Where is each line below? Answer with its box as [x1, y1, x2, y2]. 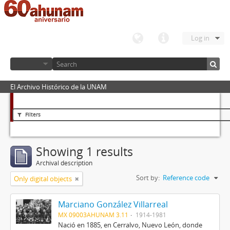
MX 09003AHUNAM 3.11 [57, 210, 128, 219]
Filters [24, 111, 41, 118]
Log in [191, 33, 209, 43]
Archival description [36, 159, 92, 167]
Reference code [163, 173, 209, 182]
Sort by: [136, 173, 160, 182]
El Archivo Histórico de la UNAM [10, 82, 107, 91]
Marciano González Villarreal [57, 199, 168, 210]
